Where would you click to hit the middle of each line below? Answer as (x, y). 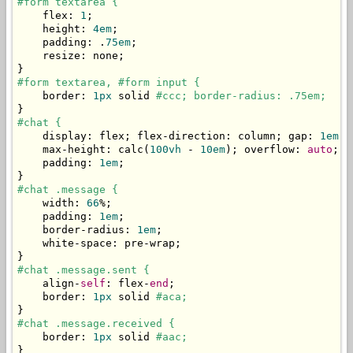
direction (197, 136)
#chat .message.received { (96, 324)
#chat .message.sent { (84, 270)
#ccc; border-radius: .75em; (241, 96)
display (52, 136)
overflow (266, 150)
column (254, 136)
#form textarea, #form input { (109, 83)
